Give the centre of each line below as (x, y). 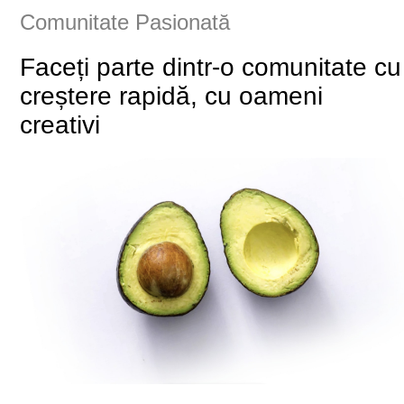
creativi (60, 125)
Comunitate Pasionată (125, 23)
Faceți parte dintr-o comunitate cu (211, 68)
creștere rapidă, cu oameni (172, 96)
